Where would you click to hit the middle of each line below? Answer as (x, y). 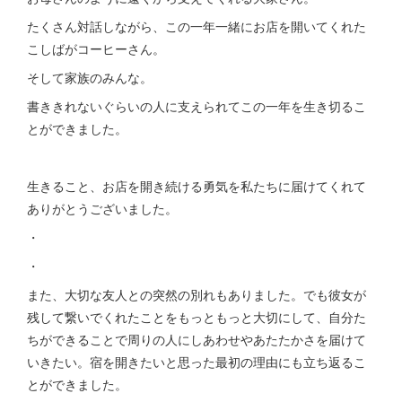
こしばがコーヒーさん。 (96, 49)
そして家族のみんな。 (90, 78)
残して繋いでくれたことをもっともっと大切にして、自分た (197, 317)
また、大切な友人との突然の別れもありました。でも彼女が (197, 295)
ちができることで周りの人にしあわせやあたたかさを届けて (197, 340)
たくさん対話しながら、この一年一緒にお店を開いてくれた (197, 26)
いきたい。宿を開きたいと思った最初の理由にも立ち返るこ (197, 362)
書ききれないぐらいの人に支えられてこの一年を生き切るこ (197, 106)
